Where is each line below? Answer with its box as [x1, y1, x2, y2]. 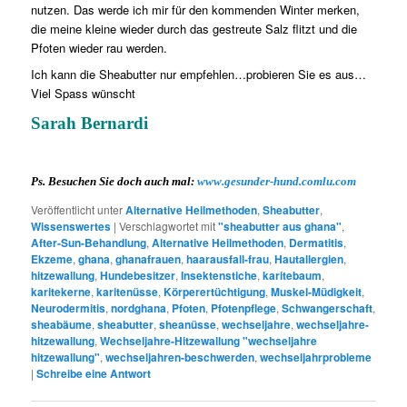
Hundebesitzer [100, 267, 176, 284]
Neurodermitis [31, 300, 106, 317]
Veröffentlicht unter [31, 202, 124, 218]
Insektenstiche [181, 267, 258, 284]
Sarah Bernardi [31, 114, 149, 134]
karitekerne [31, 283, 92, 301]
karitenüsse [96, 283, 159, 301]
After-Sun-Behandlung [31, 234, 147, 252]
